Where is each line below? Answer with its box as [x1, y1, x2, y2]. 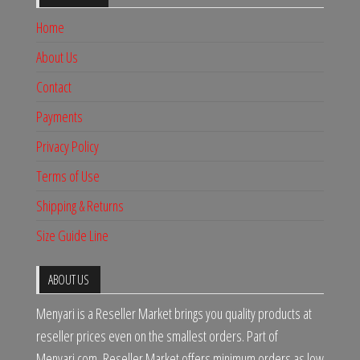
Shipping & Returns [36, 195, 124, 215]
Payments [36, 106, 83, 126]
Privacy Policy [36, 136, 99, 156]
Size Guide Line [36, 225, 108, 245]
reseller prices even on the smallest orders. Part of [36, 325, 278, 346]
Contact [36, 76, 72, 96]
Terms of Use [36, 166, 100, 186]
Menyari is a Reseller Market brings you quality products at [36, 303, 312, 323]
